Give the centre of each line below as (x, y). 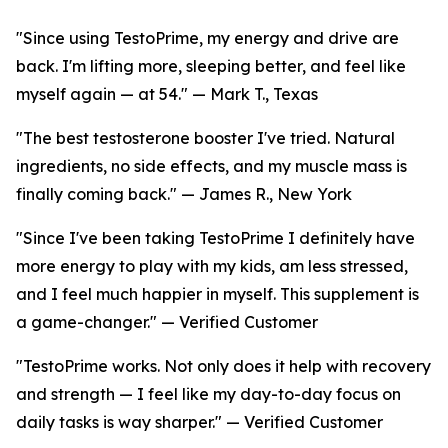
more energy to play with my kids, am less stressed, (212, 266)
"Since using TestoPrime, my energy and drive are (207, 38)
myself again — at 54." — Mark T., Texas (167, 94)
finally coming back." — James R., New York (184, 194)
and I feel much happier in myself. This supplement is (217, 294)
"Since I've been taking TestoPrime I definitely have (215, 238)
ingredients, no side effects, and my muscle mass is (211, 166)
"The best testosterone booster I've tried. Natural (205, 138)
